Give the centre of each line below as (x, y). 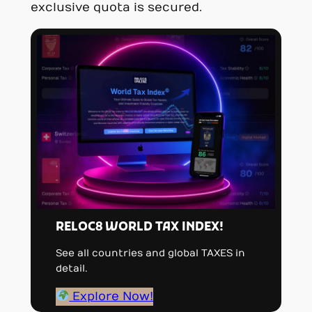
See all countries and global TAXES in (151, 253)
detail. (72, 269)
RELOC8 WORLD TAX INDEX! (140, 227)
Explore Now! (111, 296)
